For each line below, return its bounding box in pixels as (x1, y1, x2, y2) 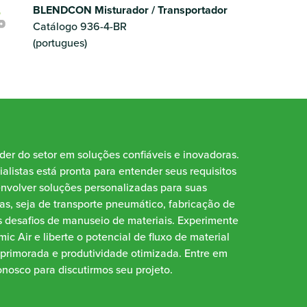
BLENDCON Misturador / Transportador (32, 2, 228, 18)
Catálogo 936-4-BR (32, 19, 127, 34)
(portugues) (32, 35, 87, 51)
